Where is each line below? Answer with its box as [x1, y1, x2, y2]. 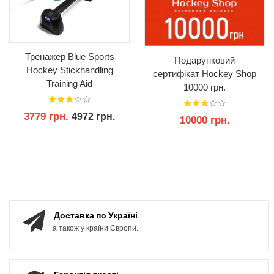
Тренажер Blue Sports [24, 51, 114, 62]
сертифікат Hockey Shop [153, 68, 256, 79]
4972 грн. [72, 111, 115, 122]
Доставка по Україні [54, 209, 138, 222]
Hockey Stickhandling [26, 64, 113, 75]
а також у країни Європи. [53, 224, 138, 233]
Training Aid [46, 78, 92, 89]
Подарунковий [174, 54, 235, 65]
